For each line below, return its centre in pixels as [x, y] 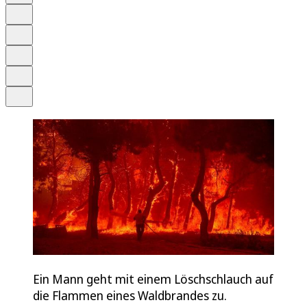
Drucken [34, 72]
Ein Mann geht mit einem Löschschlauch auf [153, 279]
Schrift [30, 30]
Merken [32, 51]
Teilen [29, 92]
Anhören [34, 10]
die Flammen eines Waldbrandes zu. [130, 295]
